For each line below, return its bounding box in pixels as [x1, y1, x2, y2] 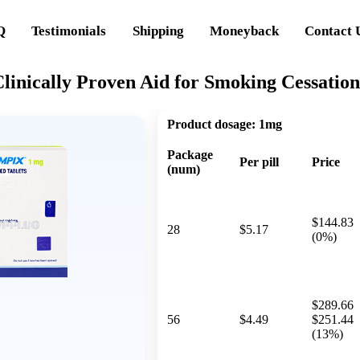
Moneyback [210, 22, 280, 39]
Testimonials [31, 22, 107, 39]
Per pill [239, 154, 279, 169]
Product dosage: [167, 117, 256, 131]
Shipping [132, 22, 184, 39]
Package [167, 147, 213, 162]
